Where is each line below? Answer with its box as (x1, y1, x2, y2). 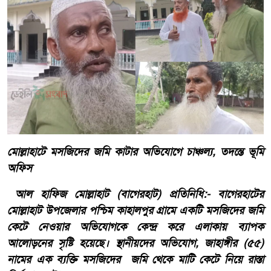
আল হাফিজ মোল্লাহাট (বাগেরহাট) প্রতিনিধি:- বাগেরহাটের (7, 186, 264, 201)
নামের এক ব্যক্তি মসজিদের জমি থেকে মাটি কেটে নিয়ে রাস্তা (7, 252, 264, 267)
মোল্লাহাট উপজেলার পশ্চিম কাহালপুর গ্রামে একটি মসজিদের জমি (7, 203, 264, 218)
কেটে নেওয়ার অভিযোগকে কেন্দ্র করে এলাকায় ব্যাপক (7, 219, 264, 234)
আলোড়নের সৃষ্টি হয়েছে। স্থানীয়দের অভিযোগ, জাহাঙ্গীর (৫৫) (7, 235, 264, 250)
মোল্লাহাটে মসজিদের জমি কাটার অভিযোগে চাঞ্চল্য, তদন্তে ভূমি (7, 144, 264, 159)
